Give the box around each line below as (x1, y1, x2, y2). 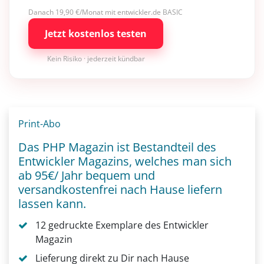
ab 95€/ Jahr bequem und (18, 167, 155, 184)
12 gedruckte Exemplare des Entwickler (35, 219, 209, 232)
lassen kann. (18, 196, 86, 212)
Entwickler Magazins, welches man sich (18, 153, 232, 170)
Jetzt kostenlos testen (45, 27, 147, 41)
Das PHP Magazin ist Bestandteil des (18, 139, 216, 156)
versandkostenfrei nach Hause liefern (18, 181, 222, 198)
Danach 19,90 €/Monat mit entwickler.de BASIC (28, 7, 183, 18)
